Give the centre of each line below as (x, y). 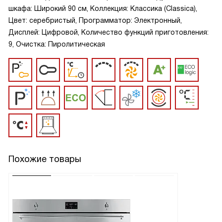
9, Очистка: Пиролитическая (57, 44)
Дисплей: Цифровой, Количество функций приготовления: (109, 32)
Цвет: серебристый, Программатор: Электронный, (95, 20)
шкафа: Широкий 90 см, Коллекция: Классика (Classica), (103, 8)
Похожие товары (45, 159)
